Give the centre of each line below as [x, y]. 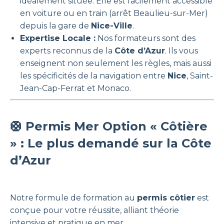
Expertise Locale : [58, 38]
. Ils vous [181, 51]
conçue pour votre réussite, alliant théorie [94, 210]
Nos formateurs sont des [145, 38]
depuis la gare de [55, 26]
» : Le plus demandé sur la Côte [111, 143]
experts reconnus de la [67, 51]
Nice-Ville [112, 26]
